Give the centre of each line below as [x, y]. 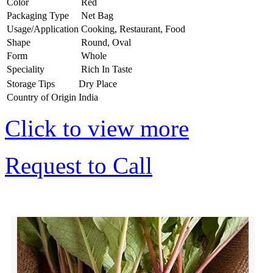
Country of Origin [41, 97]
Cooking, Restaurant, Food [133, 29]
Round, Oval [106, 42]
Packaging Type [38, 15]
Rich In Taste [107, 69]
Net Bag [97, 15]
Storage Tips [31, 83]
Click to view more [97, 128]
